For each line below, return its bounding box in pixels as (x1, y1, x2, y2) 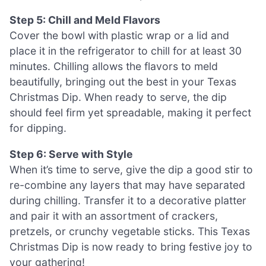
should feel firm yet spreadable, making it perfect (9, 106, 251, 119)
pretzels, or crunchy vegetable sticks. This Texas (9, 224, 250, 237)
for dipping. (9, 122, 66, 135)
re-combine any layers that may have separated (9, 178, 245, 191)
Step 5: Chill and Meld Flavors (9, 14, 160, 27)
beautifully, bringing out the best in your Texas (9, 75, 236, 88)
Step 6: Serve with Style (9, 147, 133, 160)
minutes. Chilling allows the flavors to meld (9, 60, 218, 73)
